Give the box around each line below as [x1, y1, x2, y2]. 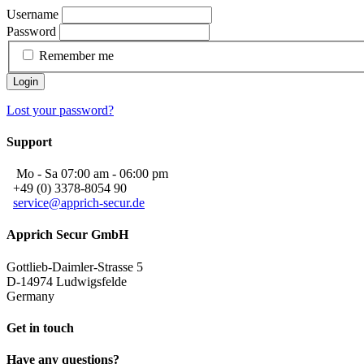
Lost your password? [6, 102, 114, 117]
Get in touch [6, 320, 74, 335]
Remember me [39, 48, 114, 63]
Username [6, 7, 58, 21]
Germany [6, 288, 54, 303]
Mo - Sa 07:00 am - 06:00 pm [16, 167, 168, 181]
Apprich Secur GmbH [6, 227, 128, 242]
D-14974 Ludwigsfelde [6, 274, 127, 288]
